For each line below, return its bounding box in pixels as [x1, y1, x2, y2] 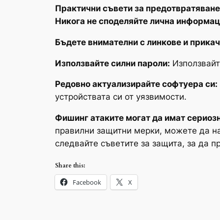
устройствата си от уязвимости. [55, 92, 187, 102]
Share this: [55, 161, 85, 169]
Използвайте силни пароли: [55, 58, 170, 68]
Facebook [73, 177, 101, 187]
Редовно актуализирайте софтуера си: [55, 79, 218, 89]
